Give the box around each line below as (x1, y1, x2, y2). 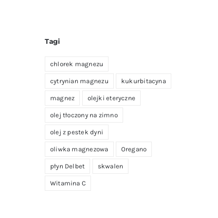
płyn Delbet (50, 162, 85, 170)
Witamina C (50, 179, 86, 187)
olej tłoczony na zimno (50, 111, 118, 119)
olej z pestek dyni (50, 128, 103, 136)
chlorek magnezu (50, 60, 104, 68)
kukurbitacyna (121, 77, 166, 85)
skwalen (97, 162, 124, 170)
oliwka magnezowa (50, 145, 109, 153)
